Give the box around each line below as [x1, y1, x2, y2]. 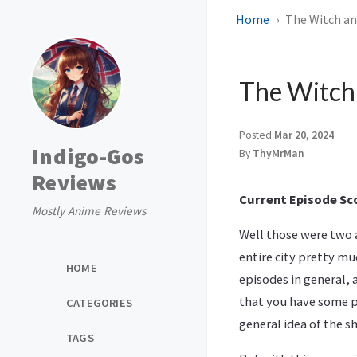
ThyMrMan [253, 147, 304, 160]
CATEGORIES [66, 295, 132, 310]
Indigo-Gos [32, 142, 145, 171]
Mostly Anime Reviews [32, 203, 146, 218]
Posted [239, 128, 274, 142]
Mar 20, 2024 [274, 128, 334, 142]
